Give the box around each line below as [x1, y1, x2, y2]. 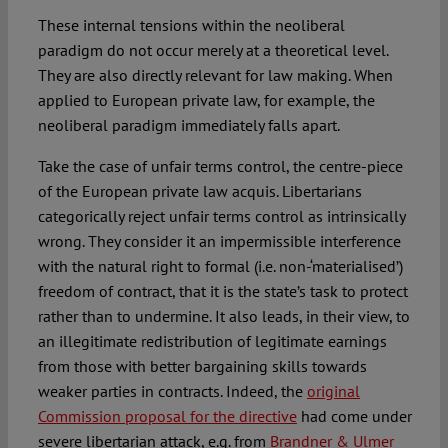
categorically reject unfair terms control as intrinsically [37, 205, 405, 226]
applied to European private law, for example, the [37, 89, 375, 110]
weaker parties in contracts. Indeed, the [37, 380, 307, 401]
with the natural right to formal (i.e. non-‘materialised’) [37, 255, 403, 276]
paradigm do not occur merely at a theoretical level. [37, 39, 388, 60]
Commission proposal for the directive [37, 405, 297, 426]
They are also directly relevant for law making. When [37, 64, 393, 85]
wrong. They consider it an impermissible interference [37, 230, 401, 251]
